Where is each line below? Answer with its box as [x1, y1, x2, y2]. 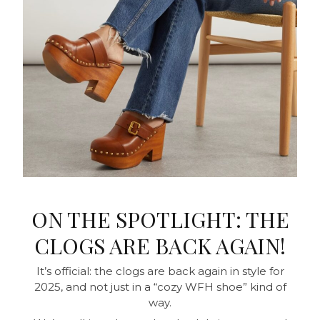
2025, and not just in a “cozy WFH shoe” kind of [34, 279, 286, 294]
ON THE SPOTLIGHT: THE [31, 204, 289, 234]
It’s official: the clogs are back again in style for [36, 264, 284, 278]
